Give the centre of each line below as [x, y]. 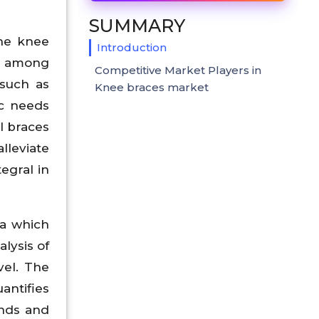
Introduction [132, 47]
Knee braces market [152, 87]
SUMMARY [137, 25]
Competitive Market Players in [178, 70]
